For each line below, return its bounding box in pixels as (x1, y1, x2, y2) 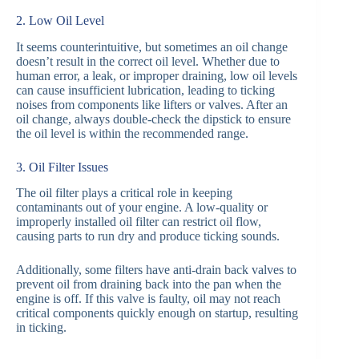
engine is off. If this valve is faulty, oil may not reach (16, 292, 280, 306)
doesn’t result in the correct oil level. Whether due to (16, 54, 280, 68)
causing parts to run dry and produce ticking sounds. (16, 229, 280, 244)
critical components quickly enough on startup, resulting (16, 306, 298, 321)
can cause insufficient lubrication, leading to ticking (16, 83, 275, 97)
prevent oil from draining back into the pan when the (16, 277, 281, 292)
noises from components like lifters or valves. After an (16, 97, 288, 111)
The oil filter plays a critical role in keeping (16, 186, 232, 200)
